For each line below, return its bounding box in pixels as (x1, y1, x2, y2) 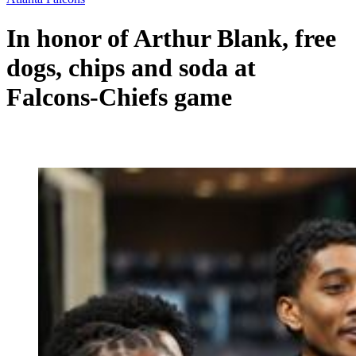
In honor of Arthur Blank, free (6, 23, 336, 52)
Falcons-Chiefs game (6, 82, 232, 111)
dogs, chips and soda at (6, 52, 256, 82)
